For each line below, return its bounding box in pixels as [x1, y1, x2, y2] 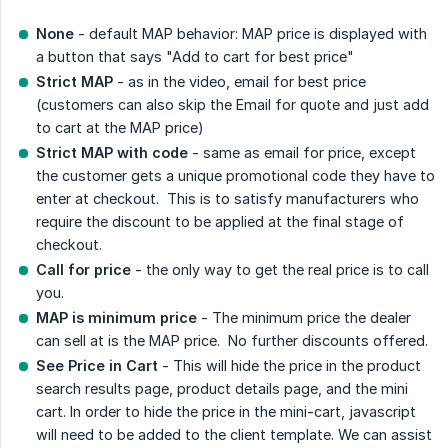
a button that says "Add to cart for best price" [36, 48, 354, 66]
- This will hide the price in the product [158, 357, 421, 375]
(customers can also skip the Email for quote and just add [36, 96, 429, 114]
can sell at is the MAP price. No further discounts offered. [36, 332, 428, 350]
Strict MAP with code [36, 144, 188, 162]
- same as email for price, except [188, 144, 416, 162]
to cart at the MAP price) [36, 119, 204, 137]
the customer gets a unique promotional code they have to [36, 167, 435, 185]
